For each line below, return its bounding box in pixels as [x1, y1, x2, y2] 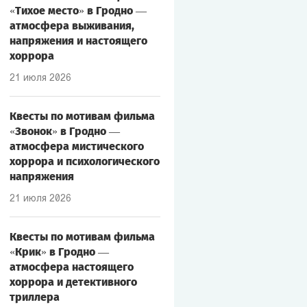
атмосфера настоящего [9, 260, 134, 273]
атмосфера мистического [9, 140, 144, 153]
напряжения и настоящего [9, 34, 147, 47]
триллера [9, 291, 60, 304]
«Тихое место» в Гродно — [9, 4, 147, 17]
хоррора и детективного [9, 275, 137, 288]
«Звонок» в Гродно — [9, 125, 120, 138]
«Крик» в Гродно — [9, 245, 109, 258]
